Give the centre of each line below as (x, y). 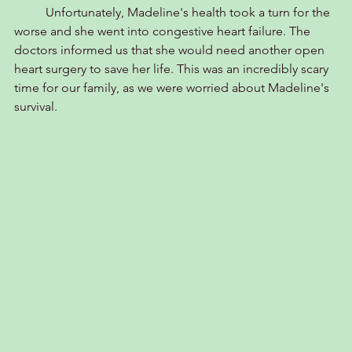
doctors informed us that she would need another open (171, 50)
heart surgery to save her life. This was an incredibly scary (173, 69)
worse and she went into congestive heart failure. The (164, 31)
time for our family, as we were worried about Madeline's (173, 88)
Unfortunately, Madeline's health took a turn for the (30, 13)
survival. (36, 107)
